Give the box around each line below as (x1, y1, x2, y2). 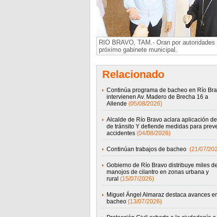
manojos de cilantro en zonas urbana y (106, 169, 209, 175)
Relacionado (102, 68, 164, 80)
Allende (106, 100, 127, 107)
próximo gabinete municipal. (98, 46, 177, 53)
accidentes (106, 130, 135, 137)
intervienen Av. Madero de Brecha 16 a (106, 93, 208, 100)
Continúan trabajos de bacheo (106, 146, 188, 153)
